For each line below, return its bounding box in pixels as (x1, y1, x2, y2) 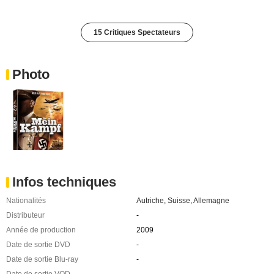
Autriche (136, 196, 164, 205)
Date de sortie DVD (6, 240, 70, 249)
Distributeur (6, 210, 45, 220)
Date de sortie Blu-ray (6, 254, 78, 264)
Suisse (167, 196, 190, 205)
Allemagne (193, 196, 229, 205)
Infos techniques (12, 174, 116, 190)
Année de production (6, 225, 76, 234)
